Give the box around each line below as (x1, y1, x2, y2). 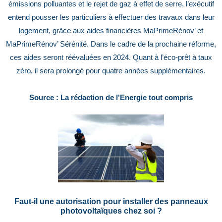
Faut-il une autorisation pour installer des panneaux (14, 197, 208, 206)
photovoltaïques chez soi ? (60, 206, 162, 216)
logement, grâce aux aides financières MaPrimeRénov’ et (19, 27, 203, 35)
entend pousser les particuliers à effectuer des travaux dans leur (7, 13, 215, 22)
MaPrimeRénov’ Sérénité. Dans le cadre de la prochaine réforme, (6, 40, 216, 49)
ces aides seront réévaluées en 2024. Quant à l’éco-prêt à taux (10, 54, 212, 62)
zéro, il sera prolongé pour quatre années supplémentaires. (16, 67, 206, 75)
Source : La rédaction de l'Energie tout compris (29, 94, 193, 102)
